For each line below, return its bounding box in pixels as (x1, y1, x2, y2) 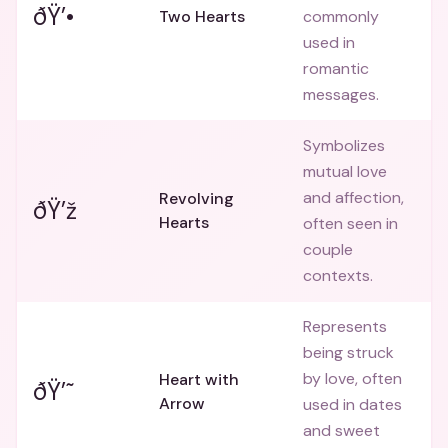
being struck (303, 342, 394, 363)
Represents (303, 316, 387, 337)
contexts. (303, 265, 373, 286)
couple (303, 239, 353, 260)
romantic (303, 58, 369, 79)
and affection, (303, 187, 404, 208)
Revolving (159, 188, 234, 209)
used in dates (303, 394, 402, 415)
